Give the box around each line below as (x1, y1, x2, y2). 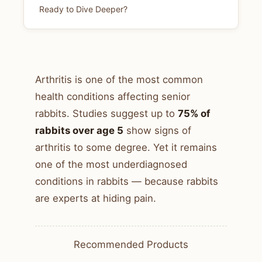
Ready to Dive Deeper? (39, 4, 127, 15)
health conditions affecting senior (35, 91, 190, 103)
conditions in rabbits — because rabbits (35, 175, 218, 188)
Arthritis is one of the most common (35, 74, 203, 86)
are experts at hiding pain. (35, 192, 156, 205)
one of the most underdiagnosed (35, 158, 187, 171)
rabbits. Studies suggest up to (35, 108, 178, 120)
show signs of (123, 125, 191, 137)
